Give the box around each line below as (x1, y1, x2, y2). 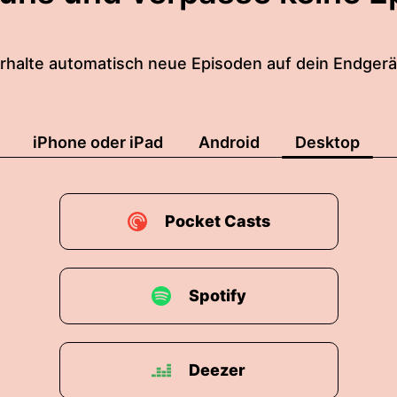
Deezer (189, 361, 245, 379)
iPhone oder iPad (33, 133, 163, 152)
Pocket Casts (164, 212, 270, 230)
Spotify (188, 286, 246, 305)
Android (198, 133, 260, 152)
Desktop (295, 133, 360, 152)
